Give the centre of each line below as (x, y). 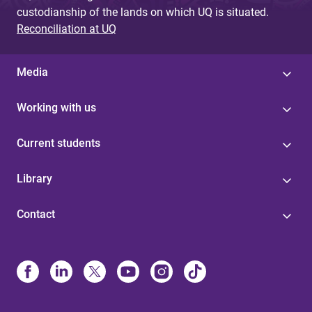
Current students (58, 143)
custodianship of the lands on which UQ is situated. (143, 12)
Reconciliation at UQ (67, 29)
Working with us (56, 108)
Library (34, 179)
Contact (36, 214)
